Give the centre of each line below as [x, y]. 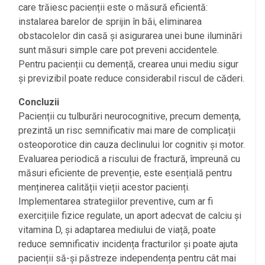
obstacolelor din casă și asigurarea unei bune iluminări [130, 35]
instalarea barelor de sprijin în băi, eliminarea [110, 21]
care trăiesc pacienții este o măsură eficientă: [113, 7]
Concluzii [39, 102]
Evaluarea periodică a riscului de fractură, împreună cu [129, 159]
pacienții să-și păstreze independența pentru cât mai [127, 258]
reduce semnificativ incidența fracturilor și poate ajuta [128, 244]
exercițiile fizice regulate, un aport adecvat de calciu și [130, 215]
